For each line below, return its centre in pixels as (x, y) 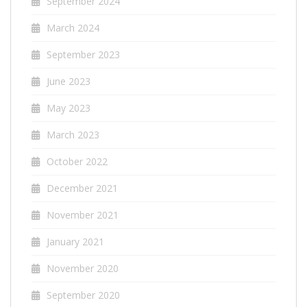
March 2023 (73, 135)
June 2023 (69, 81)
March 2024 (73, 28)
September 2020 (83, 295)
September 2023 (83, 54)
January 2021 (75, 242)
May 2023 (69, 108)
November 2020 (83, 268)
